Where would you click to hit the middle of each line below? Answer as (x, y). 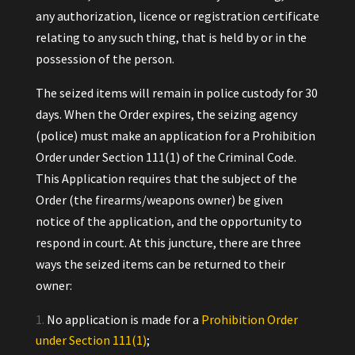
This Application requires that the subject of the (166, 178)
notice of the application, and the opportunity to (168, 221)
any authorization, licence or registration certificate (177, 16)
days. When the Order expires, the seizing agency (166, 114)
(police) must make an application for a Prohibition (175, 136)
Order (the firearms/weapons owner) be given (159, 200)
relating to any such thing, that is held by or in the (171, 37)
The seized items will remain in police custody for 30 (176, 93)
